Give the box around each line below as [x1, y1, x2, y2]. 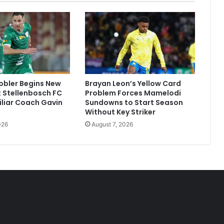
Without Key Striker [84, 107, 155, 117]
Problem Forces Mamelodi [84, 88, 181, 98]
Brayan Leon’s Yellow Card [84, 78, 181, 89]
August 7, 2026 [91, 120, 133, 128]
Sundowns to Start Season [84, 97, 183, 108]
